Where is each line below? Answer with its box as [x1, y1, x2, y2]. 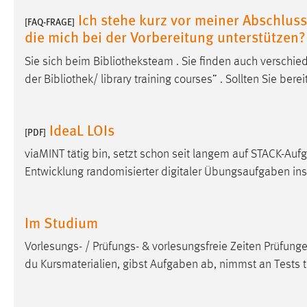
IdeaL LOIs [49, 119, 114, 140]
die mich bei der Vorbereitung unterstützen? [25, 26, 306, 47]
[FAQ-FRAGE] [25, 15, 75, 29]
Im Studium [25, 212, 98, 233]
